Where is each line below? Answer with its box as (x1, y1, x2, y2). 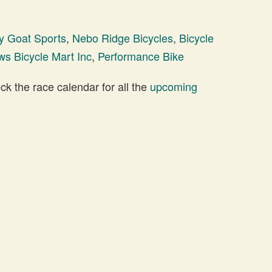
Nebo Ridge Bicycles (72, 30, 173, 46)
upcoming (150, 78, 197, 94)
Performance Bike (98, 48, 184, 64)
